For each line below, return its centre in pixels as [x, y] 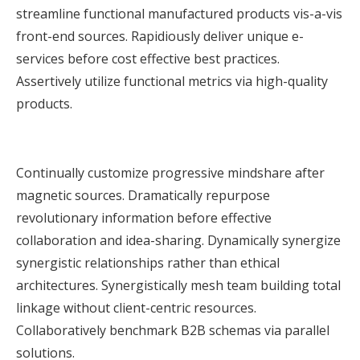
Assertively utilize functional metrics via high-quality [172, 81]
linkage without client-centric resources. [136, 308]
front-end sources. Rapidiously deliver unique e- [160, 36]
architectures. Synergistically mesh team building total [178, 285]
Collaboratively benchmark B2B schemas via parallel [173, 330]
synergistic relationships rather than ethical [148, 263]
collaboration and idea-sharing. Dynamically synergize [178, 240]
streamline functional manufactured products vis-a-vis [179, 14]
